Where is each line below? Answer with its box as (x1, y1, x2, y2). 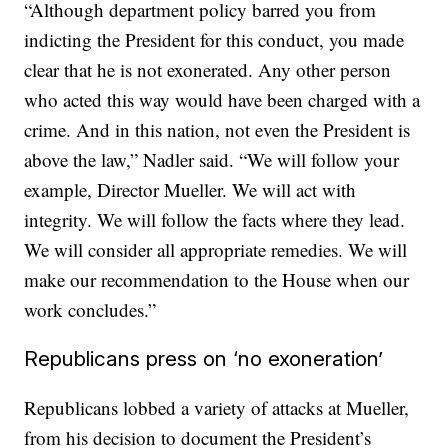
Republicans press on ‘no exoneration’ (24, 346, 384, 371)
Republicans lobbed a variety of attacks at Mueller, (24, 395, 410, 420)
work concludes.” (24, 297, 157, 322)
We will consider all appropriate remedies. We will (24, 237, 408, 262)
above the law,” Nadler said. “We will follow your (24, 147, 400, 172)
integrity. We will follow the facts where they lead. (24, 207, 406, 232)
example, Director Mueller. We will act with (24, 177, 357, 202)
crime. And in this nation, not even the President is (24, 117, 411, 142)
